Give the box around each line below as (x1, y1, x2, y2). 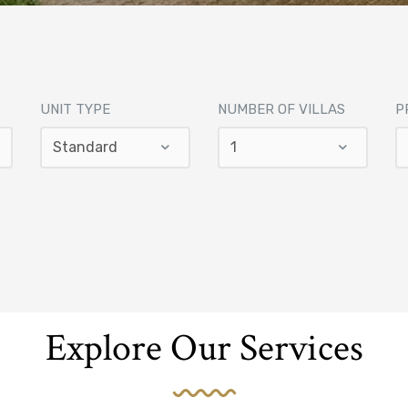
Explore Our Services (45, 323, 363, 374)
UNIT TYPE (40, 101, 110, 118)
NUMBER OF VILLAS (218, 101, 345, 118)
